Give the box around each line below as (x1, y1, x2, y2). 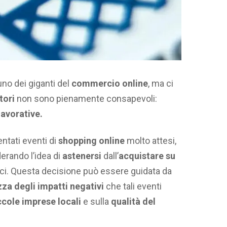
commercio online (71, 78, 148, 89)
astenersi (62, 150, 101, 161)
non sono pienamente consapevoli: (15, 93, 157, 104)
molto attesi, (127, 135, 176, 146)
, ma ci (148, 78, 173, 89)
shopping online (56, 135, 127, 146)
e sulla (81, 196, 111, 207)
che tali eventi (104, 180, 162, 192)
